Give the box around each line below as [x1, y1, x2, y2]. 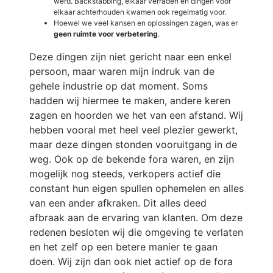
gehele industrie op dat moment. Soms [29, 79, 208, 92]
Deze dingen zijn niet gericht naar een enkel [29, 50, 232, 63]
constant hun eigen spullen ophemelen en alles [29, 182, 244, 194]
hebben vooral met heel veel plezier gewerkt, [29, 123, 238, 136]
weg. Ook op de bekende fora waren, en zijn [29, 152, 234, 165]
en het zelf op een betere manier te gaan [29, 240, 218, 253]
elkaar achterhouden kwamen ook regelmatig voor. [54, 7, 226, 16]
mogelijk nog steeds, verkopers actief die [29, 167, 221, 180]
